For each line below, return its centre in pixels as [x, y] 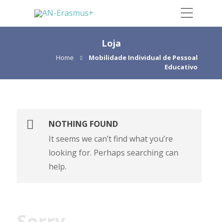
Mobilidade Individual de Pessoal [143, 57]
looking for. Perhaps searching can [113, 153]
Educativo [181, 67]
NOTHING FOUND [83, 124]
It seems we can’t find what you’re [111, 139]
